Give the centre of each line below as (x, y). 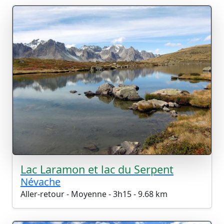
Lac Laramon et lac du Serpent (97, 169)
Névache (40, 182)
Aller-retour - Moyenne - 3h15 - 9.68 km (94, 194)
